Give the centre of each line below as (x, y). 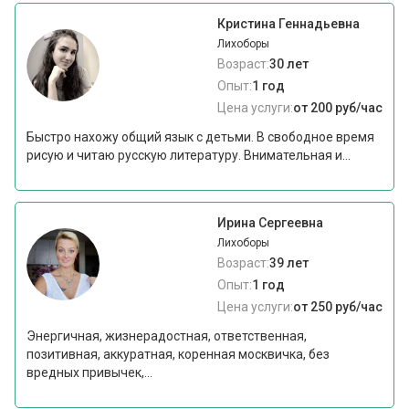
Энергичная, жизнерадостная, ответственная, (167, 336)
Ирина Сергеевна (270, 223)
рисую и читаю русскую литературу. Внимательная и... (189, 156)
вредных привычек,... (90, 373)
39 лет (288, 263)
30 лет (288, 64)
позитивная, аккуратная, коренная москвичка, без (178, 355)
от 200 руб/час (337, 108)
